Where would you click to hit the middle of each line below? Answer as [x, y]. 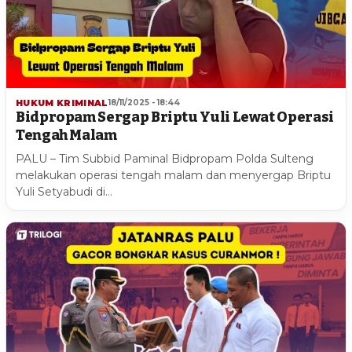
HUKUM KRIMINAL [62, 103]
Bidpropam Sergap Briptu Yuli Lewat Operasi [175, 117]
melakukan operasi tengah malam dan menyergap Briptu [173, 175]
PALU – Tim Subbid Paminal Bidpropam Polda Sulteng [165, 158]
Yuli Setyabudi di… [64, 191]
